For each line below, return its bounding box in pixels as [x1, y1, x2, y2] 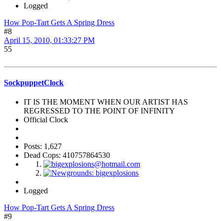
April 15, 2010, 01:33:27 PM [4, 36, 95, 45]
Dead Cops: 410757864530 [24, 150, 110, 159]
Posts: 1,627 [24, 142, 62, 150]
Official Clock [24, 115, 68, 124]
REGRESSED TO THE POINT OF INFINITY [24, 106, 175, 115]
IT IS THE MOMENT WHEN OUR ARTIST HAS [24, 97, 188, 106]
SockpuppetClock [4, 78, 64, 87]
